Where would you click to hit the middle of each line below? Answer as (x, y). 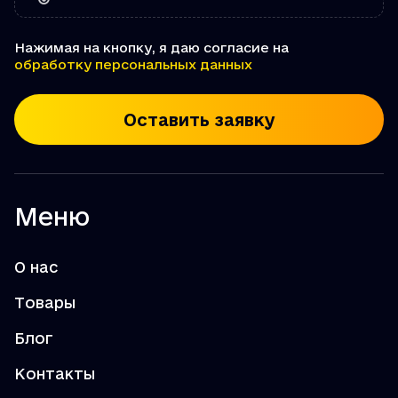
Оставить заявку (199, 119)
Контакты (55, 374)
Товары (45, 302)
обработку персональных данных (133, 64)
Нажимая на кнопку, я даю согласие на (151, 48)
